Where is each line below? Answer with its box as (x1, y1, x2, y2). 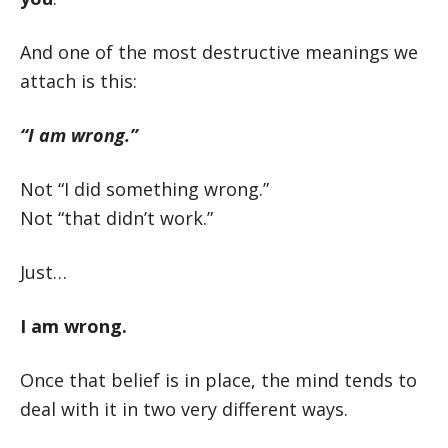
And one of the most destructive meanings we (20, 40, 418, 64)
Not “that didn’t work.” (20, 206, 213, 230)
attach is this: (20, 69, 137, 93)
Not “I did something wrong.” (20, 177, 269, 201)
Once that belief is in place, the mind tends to (20, 368, 417, 392)
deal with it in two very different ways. (20, 397, 348, 421)
